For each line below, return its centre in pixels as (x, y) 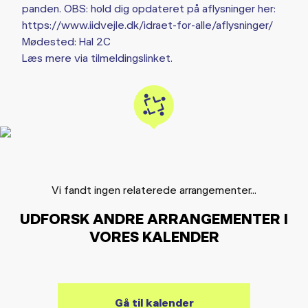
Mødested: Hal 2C (66, 41)
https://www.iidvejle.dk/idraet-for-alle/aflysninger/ (147, 24)
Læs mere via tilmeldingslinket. (97, 57)
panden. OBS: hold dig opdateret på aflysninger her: (149, 8)
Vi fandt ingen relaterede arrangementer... (154, 190)
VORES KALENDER (154, 236)
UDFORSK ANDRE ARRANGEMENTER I (154, 218)
